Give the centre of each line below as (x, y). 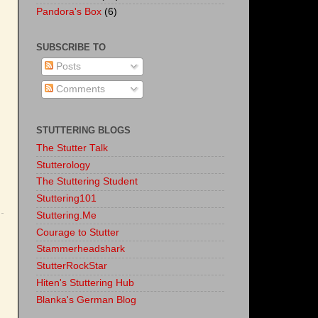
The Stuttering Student (87, 182)
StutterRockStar (72, 266)
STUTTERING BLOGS (83, 130)
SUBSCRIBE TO (71, 47)
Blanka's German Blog (86, 300)
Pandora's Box (69, 12)
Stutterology (63, 165)
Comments (79, 89)
